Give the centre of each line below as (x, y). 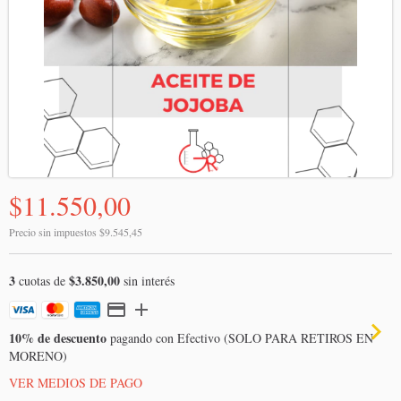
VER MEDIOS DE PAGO (76, 383)
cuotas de (42, 281)
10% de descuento (58, 338)
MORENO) (38, 356)
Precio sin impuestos (54, 232)
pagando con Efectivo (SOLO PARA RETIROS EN (240, 338)
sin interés (147, 281)
